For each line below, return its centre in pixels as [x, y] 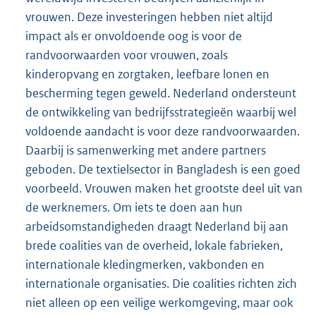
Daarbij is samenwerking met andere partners [146, 150]
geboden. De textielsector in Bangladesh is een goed [163, 169]
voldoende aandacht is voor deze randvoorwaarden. [163, 131]
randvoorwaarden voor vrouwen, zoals [127, 55]
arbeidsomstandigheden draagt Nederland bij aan [157, 226]
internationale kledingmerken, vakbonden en [145, 264]
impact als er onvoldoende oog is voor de [134, 36]
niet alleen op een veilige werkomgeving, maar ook [159, 302]
